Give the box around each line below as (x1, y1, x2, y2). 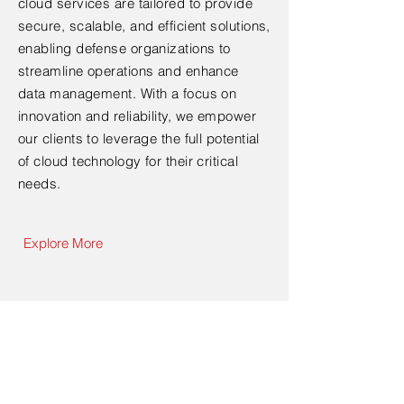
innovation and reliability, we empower (18, 107, 257, 124)
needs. (18, 175, 61, 192)
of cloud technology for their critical (18, 152, 239, 170)
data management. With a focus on (18, 85, 237, 102)
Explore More (23, 235, 103, 252)
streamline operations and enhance (18, 62, 239, 79)
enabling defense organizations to (18, 40, 231, 57)
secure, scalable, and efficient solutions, (18, 17, 271, 34)
